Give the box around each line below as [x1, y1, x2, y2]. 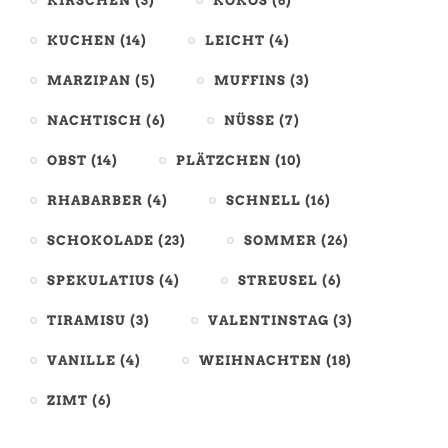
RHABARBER [47, 193, 143, 209]
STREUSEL [238, 273, 318, 289]
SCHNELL [226, 193, 301, 209]
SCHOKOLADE [47, 233, 154, 249]
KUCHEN [47, 33, 116, 49]
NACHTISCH [47, 113, 142, 129]
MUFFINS [214, 73, 286, 89]
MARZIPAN [47, 73, 131, 89]
